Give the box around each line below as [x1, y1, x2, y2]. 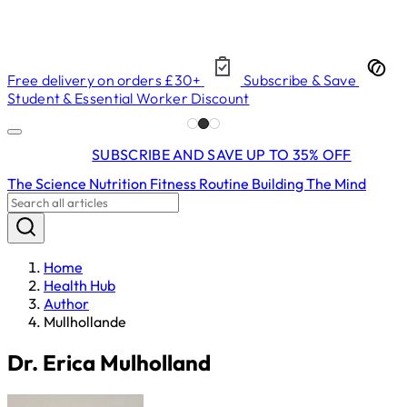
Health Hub [44, 275, 115, 294]
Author [44, 293, 89, 313]
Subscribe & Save [243, 70, 356, 89]
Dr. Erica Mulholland [7, 348, 211, 376]
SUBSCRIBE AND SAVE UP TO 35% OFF [92, 144, 352, 164]
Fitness [150, 174, 199, 193]
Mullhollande [44, 312, 126, 331]
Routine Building [199, 174, 306, 193]
